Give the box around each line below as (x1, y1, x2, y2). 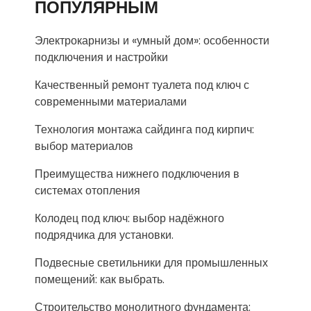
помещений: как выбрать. (35, 271, 165, 287)
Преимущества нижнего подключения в (35, 165, 239, 182)
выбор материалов (35, 137, 133, 154)
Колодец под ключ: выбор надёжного (35, 210, 224, 226)
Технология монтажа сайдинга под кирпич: (35, 121, 254, 137)
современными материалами (35, 93, 187, 110)
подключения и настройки (35, 49, 171, 65)
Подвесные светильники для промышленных (35, 254, 268, 271)
